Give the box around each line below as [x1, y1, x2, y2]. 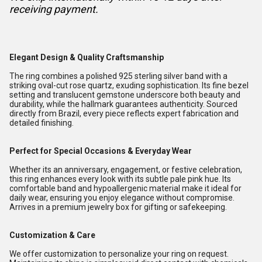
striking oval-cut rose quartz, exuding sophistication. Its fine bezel [9, 81, 249, 91]
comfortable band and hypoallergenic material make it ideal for [9, 184, 242, 194]
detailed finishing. [9, 118, 74, 128]
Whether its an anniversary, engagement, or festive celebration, [9, 165, 242, 175]
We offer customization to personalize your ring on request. [9, 249, 229, 259]
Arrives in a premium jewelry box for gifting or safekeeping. [9, 202, 227, 212]
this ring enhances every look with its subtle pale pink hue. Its [9, 174, 231, 184]
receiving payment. [9, 3, 101, 16]
